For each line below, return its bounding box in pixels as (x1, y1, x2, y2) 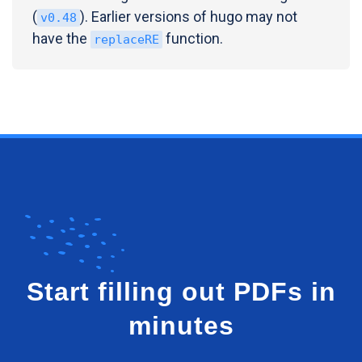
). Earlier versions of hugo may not (80, 7, 297, 25)
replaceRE (94, 32, 159, 47)
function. (162, 29, 223, 47)
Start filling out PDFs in (26, 276, 336, 306)
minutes (128, 310, 234, 340)
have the (32, 29, 90, 47)
